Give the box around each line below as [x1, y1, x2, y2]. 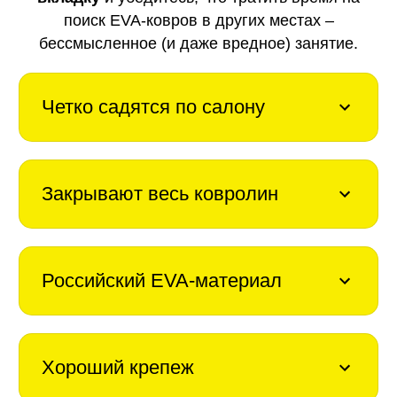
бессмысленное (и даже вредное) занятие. [39, 34, 358, 52]
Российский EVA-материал [41, 269, 282, 292]
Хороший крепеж [41, 355, 194, 378]
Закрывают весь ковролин [41, 182, 278, 205]
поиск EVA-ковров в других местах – [63, 11, 334, 29]
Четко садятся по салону [41, 95, 265, 118]
